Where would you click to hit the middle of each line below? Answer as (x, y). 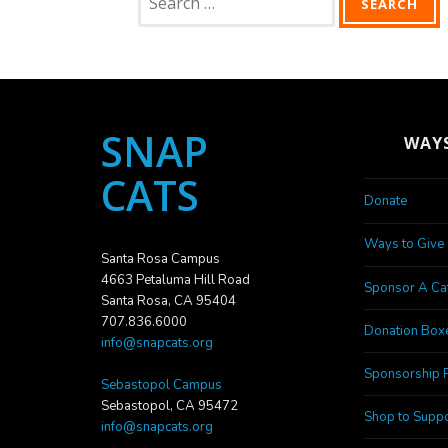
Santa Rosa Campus (160, 258)
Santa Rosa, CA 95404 (168, 300)
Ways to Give (403, 244)
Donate (385, 201)
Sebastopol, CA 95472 (169, 405)
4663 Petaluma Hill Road (175, 279)
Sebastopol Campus (161, 384)
